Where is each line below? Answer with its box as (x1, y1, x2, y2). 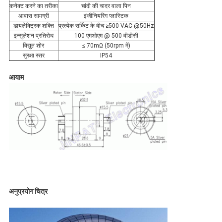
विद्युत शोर (23, 42, 45, 50)
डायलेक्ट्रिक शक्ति (13, 22, 54, 30)
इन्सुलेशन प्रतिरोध (13, 32, 54, 40)
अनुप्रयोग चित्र (8, 187, 48, 195)
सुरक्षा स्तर (22, 52, 45, 59)
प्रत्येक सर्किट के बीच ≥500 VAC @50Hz (58, 22, 154, 30)
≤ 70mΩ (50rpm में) (82, 42, 130, 50)
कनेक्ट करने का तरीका (9, 2, 58, 10)
